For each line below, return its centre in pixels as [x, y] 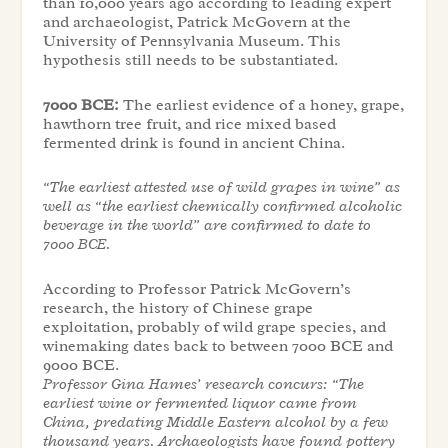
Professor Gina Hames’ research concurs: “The [203, 383]
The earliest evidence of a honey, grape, [261, 104]
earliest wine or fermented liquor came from [199, 402]
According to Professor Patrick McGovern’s [196, 288]
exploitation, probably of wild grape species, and [214, 326]
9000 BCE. [80, 364]
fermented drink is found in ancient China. [193, 142]
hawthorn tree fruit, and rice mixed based [189, 123]
